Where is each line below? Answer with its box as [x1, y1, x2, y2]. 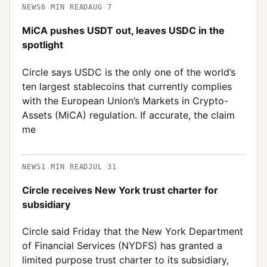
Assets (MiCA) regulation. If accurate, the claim [22, 108, 235, 121]
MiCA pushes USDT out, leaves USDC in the [22, 24, 225, 37]
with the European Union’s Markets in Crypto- [22, 94, 228, 107]
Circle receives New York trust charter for [22, 184, 218, 196]
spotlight [22, 39, 63, 51]
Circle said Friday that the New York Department [22, 225, 243, 238]
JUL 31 [88, 162, 117, 171]
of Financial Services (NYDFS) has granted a [22, 240, 222, 252]
